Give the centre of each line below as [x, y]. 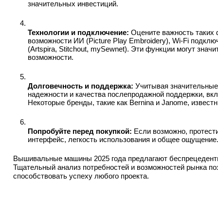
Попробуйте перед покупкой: [80, 131]
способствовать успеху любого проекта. [81, 176]
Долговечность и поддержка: [81, 86]
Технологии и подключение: [78, 33]
